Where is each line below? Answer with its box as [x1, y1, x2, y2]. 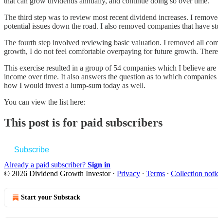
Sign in [88, 160, 110, 169]
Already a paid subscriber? [4, 160, 88, 169]
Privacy [117, 169, 140, 178]
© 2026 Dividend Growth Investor [4, 169, 110, 178]
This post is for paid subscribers [4, 116, 163, 129]
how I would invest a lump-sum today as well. [4, 81, 145, 90]
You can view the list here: [4, 97, 85, 106]
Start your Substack [21, 193, 80, 201]
